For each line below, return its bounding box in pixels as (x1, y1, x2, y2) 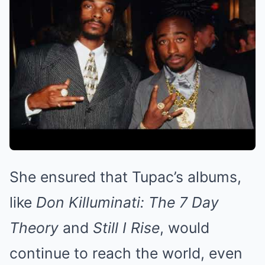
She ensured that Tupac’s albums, (9, 168, 241, 186)
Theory (9, 219, 59, 237)
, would (160, 219, 209, 237)
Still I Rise (93, 219, 160, 237)
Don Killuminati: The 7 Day (36, 193, 219, 211)
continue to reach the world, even (9, 244, 243, 262)
